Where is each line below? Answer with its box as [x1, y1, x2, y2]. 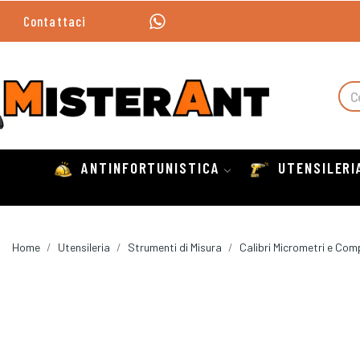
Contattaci [23, 13, 86, 29]
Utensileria [58, 240, 110, 255]
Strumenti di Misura [128, 240, 222, 255]
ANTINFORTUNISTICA [81, 158, 220, 178]
